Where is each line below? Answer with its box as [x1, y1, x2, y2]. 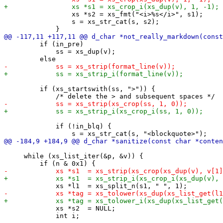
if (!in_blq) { [4, 122, 111, 130]
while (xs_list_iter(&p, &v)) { [4, 152, 143, 160]
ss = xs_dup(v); [4, 47, 115, 55]
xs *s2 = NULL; [4, 204, 115, 212]
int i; [4, 212, 80, 220]
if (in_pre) [4, 40, 84, 48]
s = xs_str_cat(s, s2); [4, 17, 159, 25]
